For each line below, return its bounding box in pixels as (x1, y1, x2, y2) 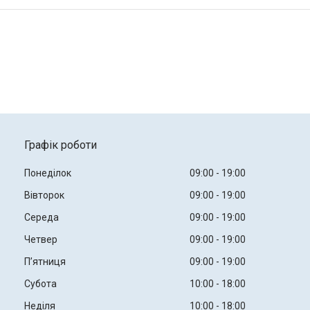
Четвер (24, 234, 57, 246)
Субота (24, 278, 57, 290)
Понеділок (24, 167, 71, 179)
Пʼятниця (24, 256, 66, 268)
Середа (24, 212, 59, 224)
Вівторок (24, 190, 64, 201)
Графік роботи (24, 138, 97, 152)
